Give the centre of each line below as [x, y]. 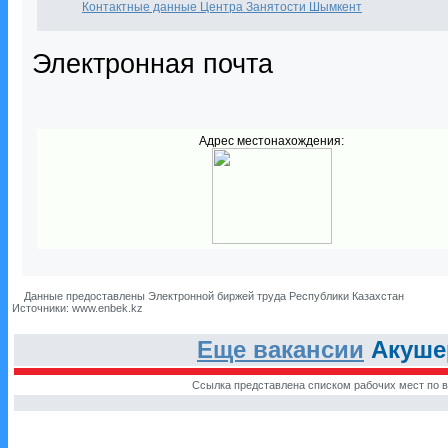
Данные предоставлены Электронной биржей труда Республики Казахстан [212, 296]
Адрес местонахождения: [272, 141]
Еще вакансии [280, 349]
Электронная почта [152, 63]
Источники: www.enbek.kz [77, 308]
